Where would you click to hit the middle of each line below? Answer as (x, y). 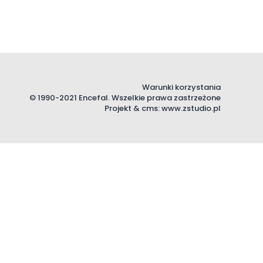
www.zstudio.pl (191, 108)
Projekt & (123, 108)
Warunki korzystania (181, 87)
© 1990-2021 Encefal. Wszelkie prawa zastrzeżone (125, 98)
